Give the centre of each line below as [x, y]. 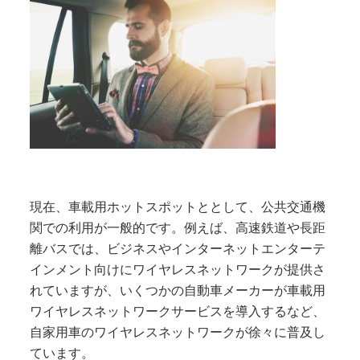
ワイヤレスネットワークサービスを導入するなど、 [178, 311]
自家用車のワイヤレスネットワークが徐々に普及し [178, 332]
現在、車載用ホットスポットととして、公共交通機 [178, 207]
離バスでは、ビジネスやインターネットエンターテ [178, 248]
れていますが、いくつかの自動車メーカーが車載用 [178, 290]
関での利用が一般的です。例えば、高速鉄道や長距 [178, 227]
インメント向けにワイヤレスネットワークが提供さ [178, 269]
